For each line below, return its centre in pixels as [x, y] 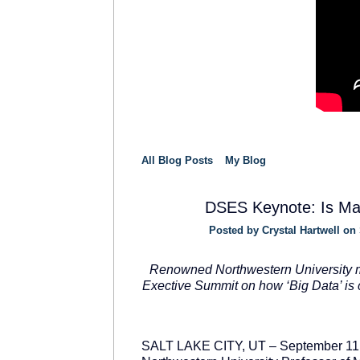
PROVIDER [163, 235]
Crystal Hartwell [301, 230]
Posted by [235, 230]
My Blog [245, 160]
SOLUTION [163, 229]
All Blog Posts [177, 160]
